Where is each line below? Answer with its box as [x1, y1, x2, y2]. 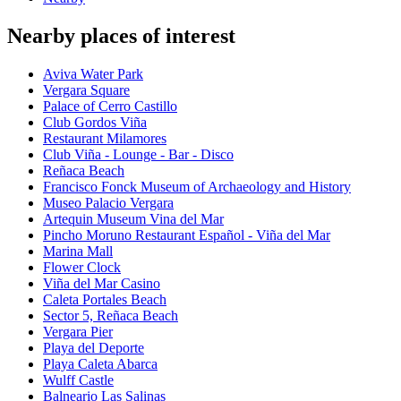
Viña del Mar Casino [43, 276, 160, 292]
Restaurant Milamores [43, 131, 166, 147]
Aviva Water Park [43, 66, 143, 82]
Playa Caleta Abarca [43, 356, 158, 372]
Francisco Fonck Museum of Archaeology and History [43, 179, 351, 195]
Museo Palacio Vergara [43, 195, 174, 211]
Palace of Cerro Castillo [43, 98, 177, 115]
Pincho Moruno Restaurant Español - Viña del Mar [43, 227, 330, 243]
